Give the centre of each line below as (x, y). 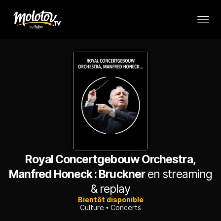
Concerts (126, 208)
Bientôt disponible (110, 200)
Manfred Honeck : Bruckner (77, 174)
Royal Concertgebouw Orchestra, (110, 160)
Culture (92, 208)
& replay (110, 189)
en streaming (179, 174)
